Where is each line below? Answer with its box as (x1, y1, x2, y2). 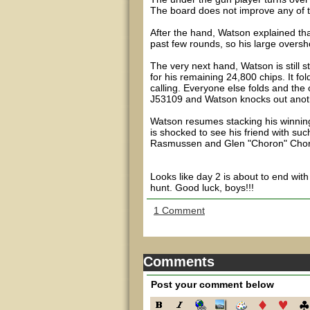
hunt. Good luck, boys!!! (150, 182, 254, 193)
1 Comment (154, 205, 205, 216)
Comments (143, 254, 215, 269)
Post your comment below (151, 279, 274, 290)
